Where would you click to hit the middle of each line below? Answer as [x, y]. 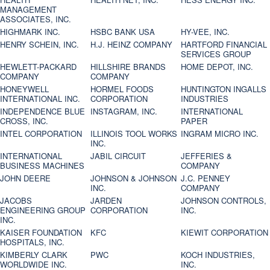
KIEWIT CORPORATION [225, 233]
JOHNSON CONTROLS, [224, 201]
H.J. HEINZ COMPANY [132, 45]
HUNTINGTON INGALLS [224, 89]
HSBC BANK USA [123, 32]
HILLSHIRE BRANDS [128, 67]
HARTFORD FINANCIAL [224, 45]
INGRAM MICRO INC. [220, 134]
